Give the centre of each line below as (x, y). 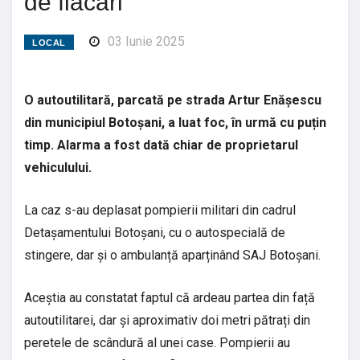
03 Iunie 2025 (146, 41)
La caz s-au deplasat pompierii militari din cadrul (160, 210)
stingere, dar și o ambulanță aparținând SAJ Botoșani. (172, 255)
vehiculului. (59, 167)
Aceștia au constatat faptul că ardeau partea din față (170, 297)
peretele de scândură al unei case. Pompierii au (157, 342)
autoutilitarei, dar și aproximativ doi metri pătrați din (167, 320)
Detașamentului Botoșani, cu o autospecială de (155, 232)
